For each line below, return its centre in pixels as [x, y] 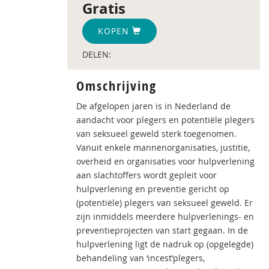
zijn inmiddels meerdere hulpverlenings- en [165, 216]
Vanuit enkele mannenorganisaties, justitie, [163, 147]
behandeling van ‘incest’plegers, [141, 258]
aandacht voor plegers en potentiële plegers [165, 120]
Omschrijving [116, 86]
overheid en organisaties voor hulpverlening [165, 161]
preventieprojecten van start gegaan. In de [162, 230]
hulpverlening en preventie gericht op [153, 189]
